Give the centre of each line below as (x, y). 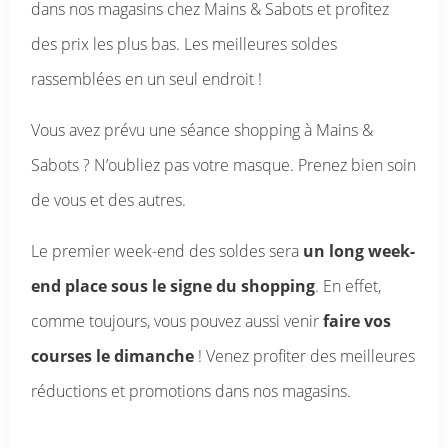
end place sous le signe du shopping (173, 286)
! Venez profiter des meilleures (305, 356)
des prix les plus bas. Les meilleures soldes (184, 44)
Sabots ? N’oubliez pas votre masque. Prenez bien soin (224, 165)
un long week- (359, 251)
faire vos (357, 321)
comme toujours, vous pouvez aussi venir (177, 321)
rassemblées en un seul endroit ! (147, 79)
